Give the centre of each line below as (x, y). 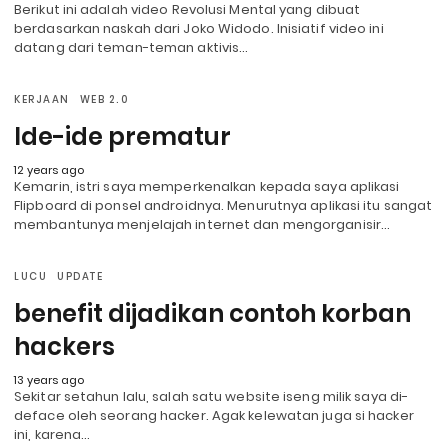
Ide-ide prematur (122, 136)
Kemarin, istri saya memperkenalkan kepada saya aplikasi (207, 186)
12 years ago (49, 169)
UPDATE (80, 276)
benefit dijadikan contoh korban (212, 313)
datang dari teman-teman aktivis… (131, 47)
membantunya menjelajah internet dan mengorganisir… (202, 224)
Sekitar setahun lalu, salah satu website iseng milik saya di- (211, 396)
